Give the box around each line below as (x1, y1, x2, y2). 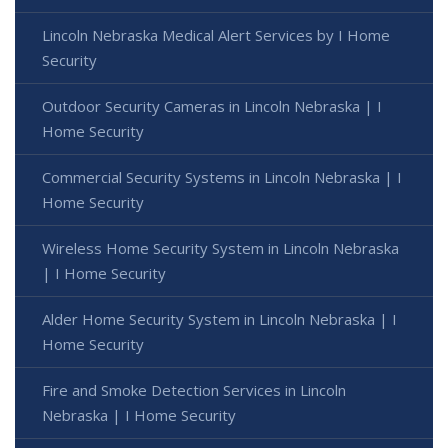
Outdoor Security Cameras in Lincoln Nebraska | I (42, 95, 382, 116)
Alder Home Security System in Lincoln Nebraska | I (42, 308, 397, 329)
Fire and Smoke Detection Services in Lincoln (42, 379, 346, 400)
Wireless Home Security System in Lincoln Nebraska (42, 237, 399, 258)
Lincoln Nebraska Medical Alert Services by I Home (42, 24, 390, 45)
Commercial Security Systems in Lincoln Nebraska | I (42, 166, 402, 187)
